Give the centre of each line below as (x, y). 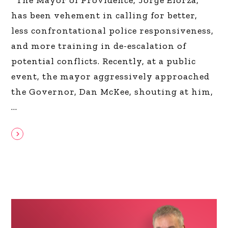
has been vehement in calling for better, (105, 15)
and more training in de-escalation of (99, 46)
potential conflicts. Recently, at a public (104, 61)
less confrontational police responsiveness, (113, 30)
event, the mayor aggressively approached (111, 76)
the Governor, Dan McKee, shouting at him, (112, 91)
